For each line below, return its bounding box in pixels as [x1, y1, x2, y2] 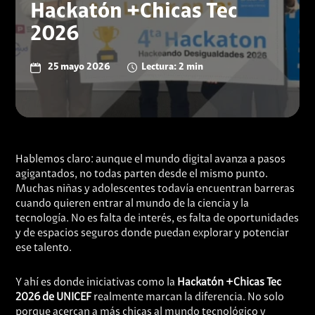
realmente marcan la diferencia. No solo [94, 292, 285, 303]
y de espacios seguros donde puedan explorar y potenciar [15, 228, 290, 239]
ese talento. [15, 243, 75, 254]
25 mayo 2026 [47, 63, 110, 72]
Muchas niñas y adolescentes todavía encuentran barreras [15, 184, 295, 195]
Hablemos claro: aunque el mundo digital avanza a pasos [15, 154, 286, 165]
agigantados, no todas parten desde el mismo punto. [15, 169, 269, 180]
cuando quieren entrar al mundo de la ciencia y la [15, 198, 250, 210]
